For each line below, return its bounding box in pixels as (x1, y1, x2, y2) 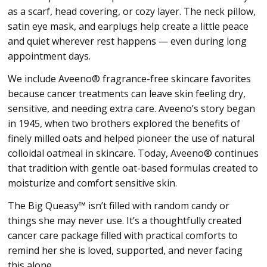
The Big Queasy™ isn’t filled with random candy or (7, 199, 229, 213)
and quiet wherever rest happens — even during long (7, 35, 247, 48)
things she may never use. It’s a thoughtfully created (7, 214, 241, 228)
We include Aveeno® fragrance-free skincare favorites (7, 72, 251, 86)
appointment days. (7, 49, 91, 63)
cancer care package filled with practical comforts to (7, 229, 238, 243)
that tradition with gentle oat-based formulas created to (7, 162, 258, 175)
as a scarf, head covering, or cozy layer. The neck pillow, (7, 5, 256, 18)
